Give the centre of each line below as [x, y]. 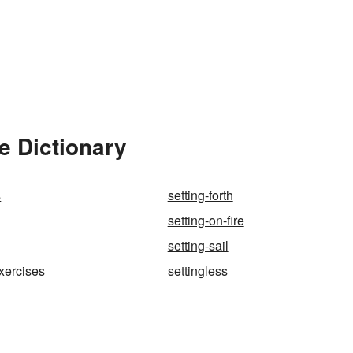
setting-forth [200, 195]
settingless [197, 271]
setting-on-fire [206, 221]
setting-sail [198, 246]
